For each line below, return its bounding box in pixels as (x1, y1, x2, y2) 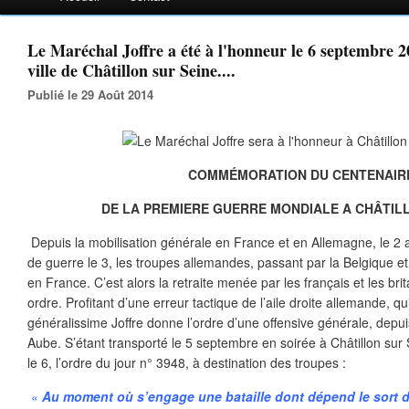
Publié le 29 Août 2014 (36, 86, 153, 103)
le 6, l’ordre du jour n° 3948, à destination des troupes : (27, 353, 346, 372)
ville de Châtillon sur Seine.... (27, 58, 236, 82)
